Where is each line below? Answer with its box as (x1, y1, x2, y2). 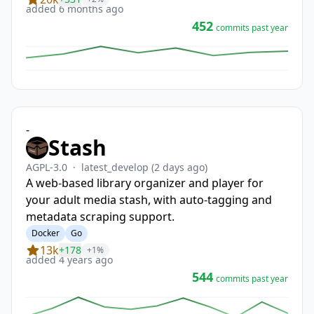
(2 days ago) (151, 161, 207, 174)
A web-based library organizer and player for (26, 175, 264, 191)
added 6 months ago (26, 2, 123, 15)
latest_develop (81, 161, 151, 174)
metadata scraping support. (26, 209, 175, 224)
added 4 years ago (26, 253, 113, 266)
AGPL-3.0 (26, 161, 67, 174)
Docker (32, 227, 60, 239)
